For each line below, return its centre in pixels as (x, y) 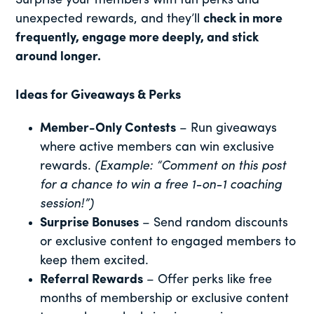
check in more (243, 19)
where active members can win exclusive (157, 147)
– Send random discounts (214, 223)
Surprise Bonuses (90, 223)
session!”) (67, 204)
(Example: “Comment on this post (191, 166)
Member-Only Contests (108, 128)
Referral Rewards (92, 280)
